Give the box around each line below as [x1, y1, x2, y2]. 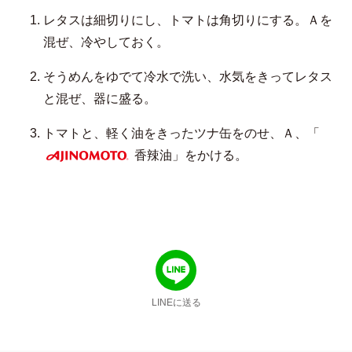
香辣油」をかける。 [131, 148, 247, 163]
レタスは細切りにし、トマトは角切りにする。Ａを [43, 13, 332, 27]
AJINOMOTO [43, 170, 117, 184]
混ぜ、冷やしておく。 [43, 35, 169, 49]
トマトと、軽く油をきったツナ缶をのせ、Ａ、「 [43, 126, 320, 141]
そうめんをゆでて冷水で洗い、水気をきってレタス [43, 70, 332, 84]
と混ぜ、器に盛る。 [43, 92, 156, 106]
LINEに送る [151, 297, 201, 309]
